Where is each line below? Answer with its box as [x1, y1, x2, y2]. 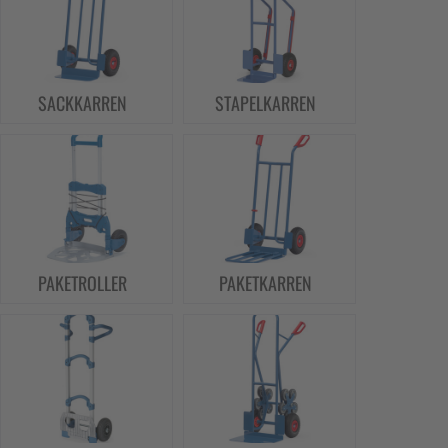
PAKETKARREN [218, 270, 312, 296]
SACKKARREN [37, 90, 127, 116]
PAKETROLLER [37, 270, 127, 296]
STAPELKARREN [214, 90, 316, 116]
